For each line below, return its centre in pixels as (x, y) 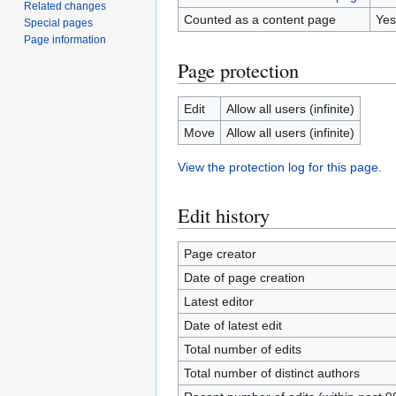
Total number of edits (242, 349)
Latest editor (218, 301)
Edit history (224, 215)
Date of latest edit (232, 325)
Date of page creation (244, 278)
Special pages (59, 23)
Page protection (238, 70)
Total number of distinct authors (271, 373)
